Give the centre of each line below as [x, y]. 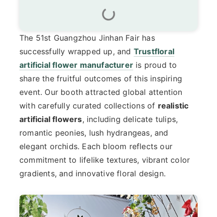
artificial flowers [51, 119]
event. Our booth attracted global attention [101, 92]
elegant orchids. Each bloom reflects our [96, 146]
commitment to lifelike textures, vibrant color [105, 160]
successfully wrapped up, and [77, 51]
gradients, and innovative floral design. [93, 173]
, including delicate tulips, [130, 119]
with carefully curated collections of [89, 106]
